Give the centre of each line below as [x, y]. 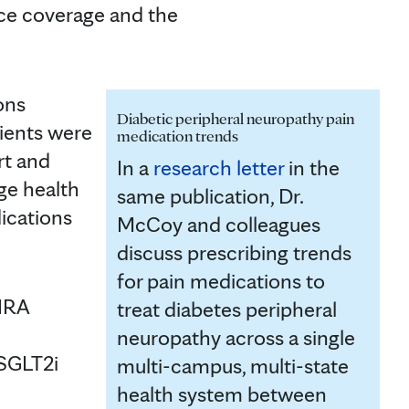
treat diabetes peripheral [227, 309]
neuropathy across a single [236, 337]
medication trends [178, 135]
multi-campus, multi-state [233, 365]
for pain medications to [221, 280]
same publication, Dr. [210, 195]
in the [312, 167]
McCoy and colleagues [219, 224]
